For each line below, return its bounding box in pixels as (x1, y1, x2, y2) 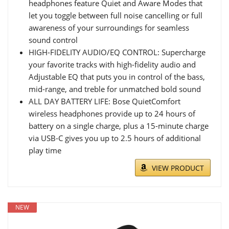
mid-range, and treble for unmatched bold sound (29, 84, 201, 94)
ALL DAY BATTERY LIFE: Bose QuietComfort (29, 96, 180, 106)
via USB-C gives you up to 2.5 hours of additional (29, 133, 201, 143)
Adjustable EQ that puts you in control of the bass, (29, 72, 205, 82)
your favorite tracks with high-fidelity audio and (29, 59, 196, 70)
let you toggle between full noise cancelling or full (29, 10, 202, 20)
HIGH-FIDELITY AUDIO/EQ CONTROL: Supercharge (29, 47, 205, 57)
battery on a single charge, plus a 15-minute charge (29, 121, 209, 131)
